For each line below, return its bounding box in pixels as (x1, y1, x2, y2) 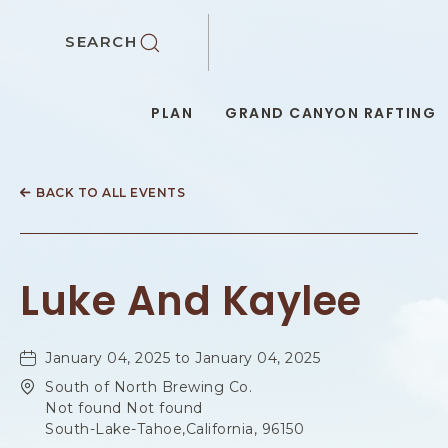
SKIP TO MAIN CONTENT (35, 11, 223, 29)
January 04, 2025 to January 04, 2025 (45, 349, 320, 368)
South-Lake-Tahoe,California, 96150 (45, 420, 304, 439)
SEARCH (65, 32, 137, 52)
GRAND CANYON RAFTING (225, 103, 437, 124)
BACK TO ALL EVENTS (36, 185, 185, 201)
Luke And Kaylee (20, 273, 362, 330)
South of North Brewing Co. (45, 378, 252, 397)
